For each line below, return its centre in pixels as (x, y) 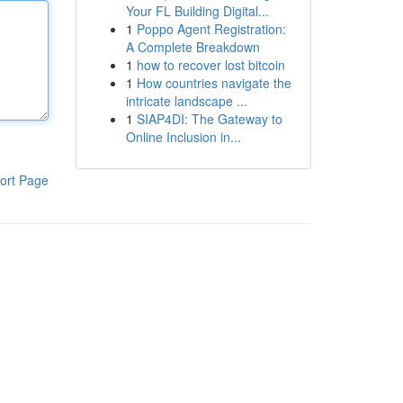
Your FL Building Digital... (197, 11)
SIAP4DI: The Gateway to (209, 119)
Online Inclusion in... (183, 137)
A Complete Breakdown (193, 47)
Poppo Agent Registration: (211, 29)
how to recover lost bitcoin (210, 65)
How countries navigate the (214, 83)
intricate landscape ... (186, 101)
